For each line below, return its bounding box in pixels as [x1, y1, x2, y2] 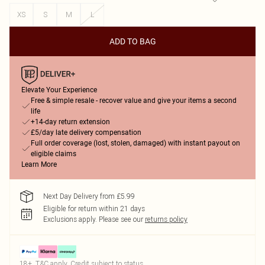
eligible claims [31, 150, 76, 158]
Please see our [99, 215, 143, 224]
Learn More [21, 160, 57, 169]
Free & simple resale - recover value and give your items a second [31, 96, 237, 105]
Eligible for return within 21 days [43, 204, 145, 213]
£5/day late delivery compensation [31, 128, 141, 137]
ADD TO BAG [109, 37, 156, 46]
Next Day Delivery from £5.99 [43, 192, 135, 201]
